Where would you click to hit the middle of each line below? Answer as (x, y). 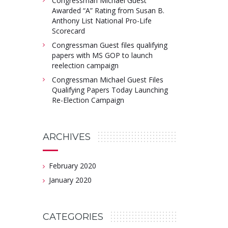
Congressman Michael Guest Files (107, 79)
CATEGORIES (73, 217)
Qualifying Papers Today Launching (110, 90)
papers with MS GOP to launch (102, 55)
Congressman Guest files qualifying (109, 45)
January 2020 (70, 180)
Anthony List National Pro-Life (102, 20)
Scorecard (68, 31)
